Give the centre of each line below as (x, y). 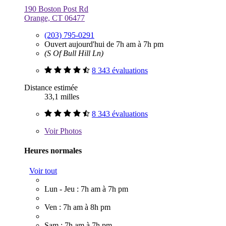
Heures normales (53, 151)
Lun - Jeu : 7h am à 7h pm (86, 189)
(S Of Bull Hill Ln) (74, 53)
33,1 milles (62, 97)
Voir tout (43, 171)
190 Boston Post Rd (56, 9)
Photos (70, 131)
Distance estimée (51, 88)
